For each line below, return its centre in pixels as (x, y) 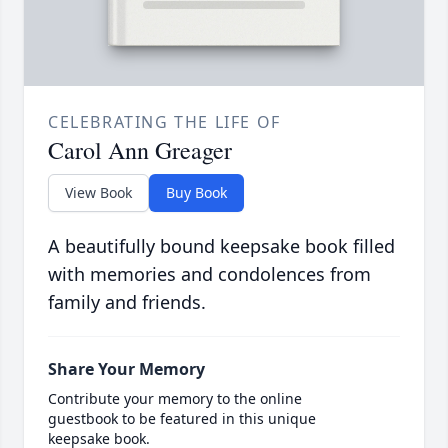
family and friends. (127, 302)
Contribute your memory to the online (175, 399)
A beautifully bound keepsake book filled (221, 246)
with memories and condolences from (209, 274)
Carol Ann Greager (140, 150)
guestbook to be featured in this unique (182, 419)
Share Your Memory (126, 369)
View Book (98, 193)
